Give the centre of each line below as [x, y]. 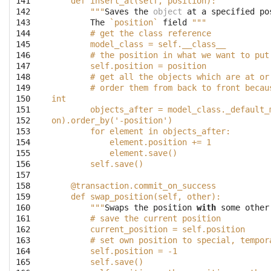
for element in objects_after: [141, 132]
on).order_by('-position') [112, 121]
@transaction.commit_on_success [134, 186]
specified [233, 12]
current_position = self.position [148, 230]
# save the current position [136, 219]
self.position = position [129, 66]
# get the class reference [131, 34]
